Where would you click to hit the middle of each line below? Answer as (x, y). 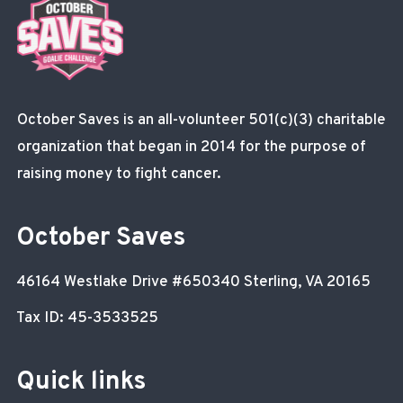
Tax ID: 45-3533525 (87, 318)
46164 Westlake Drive (94, 282)
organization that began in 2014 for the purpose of (192, 148)
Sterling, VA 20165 (307, 282)
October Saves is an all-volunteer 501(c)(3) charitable (201, 121)
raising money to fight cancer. (119, 175)
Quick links (81, 382)
